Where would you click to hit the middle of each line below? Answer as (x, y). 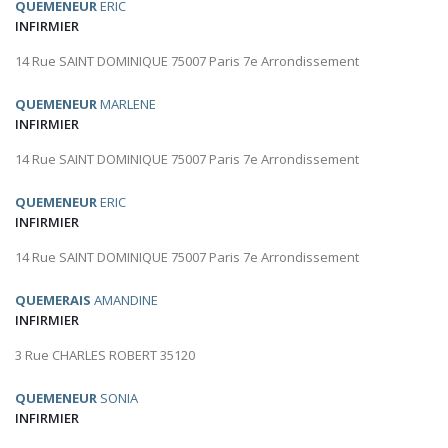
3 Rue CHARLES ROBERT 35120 (105, 355)
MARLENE (126, 104)
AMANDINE (124, 300)
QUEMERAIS (53, 300)
